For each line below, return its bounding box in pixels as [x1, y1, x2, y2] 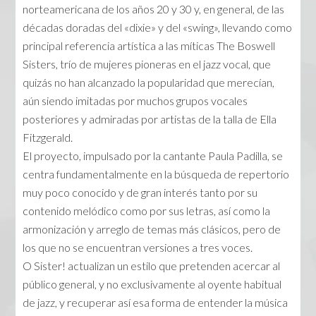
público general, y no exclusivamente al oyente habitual [23, 277, 282, 291]
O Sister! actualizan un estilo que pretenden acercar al [23, 259, 281, 273]
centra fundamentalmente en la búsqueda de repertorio [23, 167, 290, 181]
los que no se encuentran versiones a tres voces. [23, 241, 253, 255]
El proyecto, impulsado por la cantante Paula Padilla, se [23, 149, 284, 163]
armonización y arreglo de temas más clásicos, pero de [23, 222, 281, 236]
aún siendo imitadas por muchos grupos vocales [23, 94, 248, 108]
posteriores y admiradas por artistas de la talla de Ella [23, 112, 277, 126]
